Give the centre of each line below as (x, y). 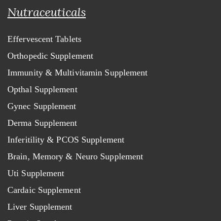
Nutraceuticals (47, 12)
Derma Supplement (42, 123)
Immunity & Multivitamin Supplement (78, 73)
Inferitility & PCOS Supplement (66, 140)
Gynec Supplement (42, 106)
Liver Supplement (40, 207)
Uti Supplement (36, 173)
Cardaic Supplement (44, 190)
